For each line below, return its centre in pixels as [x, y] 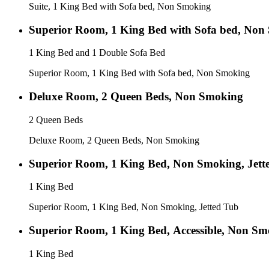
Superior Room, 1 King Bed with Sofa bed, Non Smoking [139, 73]
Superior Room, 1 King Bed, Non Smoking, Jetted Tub [134, 207]
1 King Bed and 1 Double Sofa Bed [97, 53]
